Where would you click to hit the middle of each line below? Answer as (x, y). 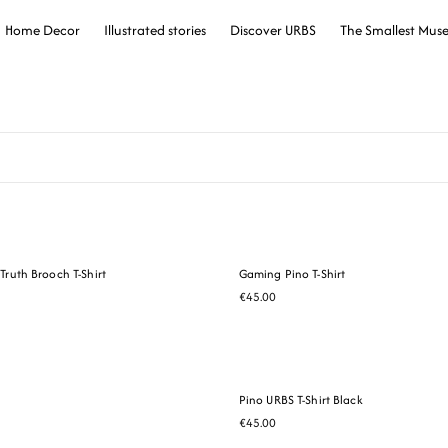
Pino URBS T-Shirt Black (300, 399)
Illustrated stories (154, 30)
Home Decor (42, 30)
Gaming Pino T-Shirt (292, 273)
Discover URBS (272, 30)
